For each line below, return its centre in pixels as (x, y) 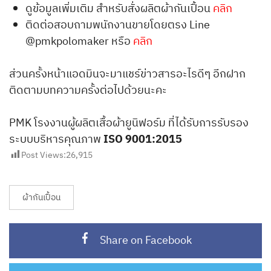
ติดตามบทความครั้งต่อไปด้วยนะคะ (88, 90)
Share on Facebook (146, 241)
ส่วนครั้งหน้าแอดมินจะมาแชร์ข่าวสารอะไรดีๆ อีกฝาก (127, 74)
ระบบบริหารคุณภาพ (56, 139)
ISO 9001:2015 (143, 139)
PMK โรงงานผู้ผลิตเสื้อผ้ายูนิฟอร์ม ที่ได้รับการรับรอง (129, 123)
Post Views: (44, 155)
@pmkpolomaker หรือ (79, 41)
